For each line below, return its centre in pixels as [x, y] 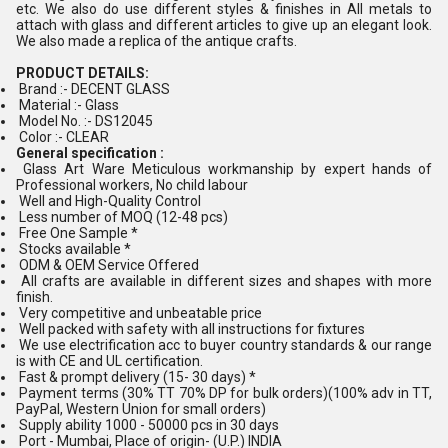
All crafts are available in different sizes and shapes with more [224, 281]
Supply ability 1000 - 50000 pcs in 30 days [147, 425]
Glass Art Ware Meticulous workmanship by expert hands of [224, 169]
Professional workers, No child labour [132, 185]
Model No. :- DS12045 [84, 121]
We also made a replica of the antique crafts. [156, 41]
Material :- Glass [67, 105]
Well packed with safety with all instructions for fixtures [190, 329]
